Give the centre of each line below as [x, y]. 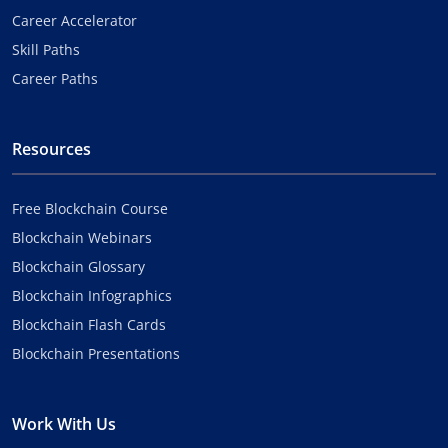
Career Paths [55, 78]
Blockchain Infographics [92, 295]
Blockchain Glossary [78, 266]
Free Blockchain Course [90, 208]
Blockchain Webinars [82, 237]
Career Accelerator [74, 20]
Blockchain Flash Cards [89, 324]
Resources [51, 148]
